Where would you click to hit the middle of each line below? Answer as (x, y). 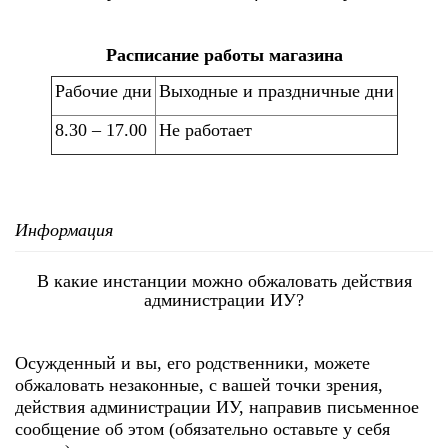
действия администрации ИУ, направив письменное (217, 407)
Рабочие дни (103, 91)
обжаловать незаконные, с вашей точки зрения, (199, 385)
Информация (64, 230)
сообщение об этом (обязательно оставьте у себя (202, 429)
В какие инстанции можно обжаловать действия (224, 281)
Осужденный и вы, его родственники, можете (192, 363)
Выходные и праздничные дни (276, 91)
